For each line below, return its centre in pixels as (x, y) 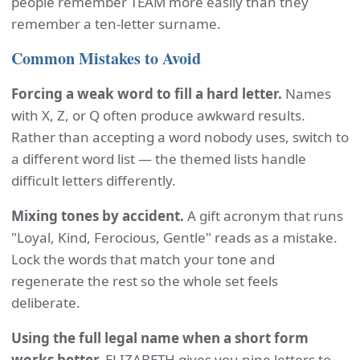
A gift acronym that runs (264, 216)
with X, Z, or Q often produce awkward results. (158, 115)
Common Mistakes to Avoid (106, 58)
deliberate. (46, 303)
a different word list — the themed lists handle (159, 159)
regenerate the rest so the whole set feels (145, 281)
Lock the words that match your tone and (143, 259)
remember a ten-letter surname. (116, 24)
